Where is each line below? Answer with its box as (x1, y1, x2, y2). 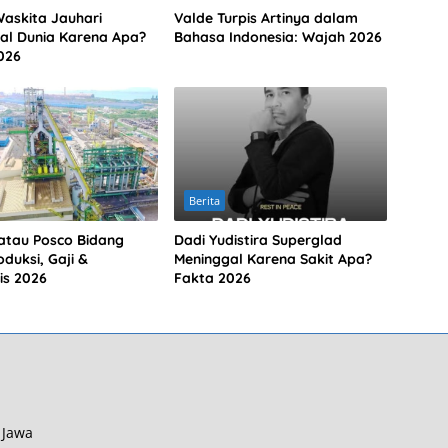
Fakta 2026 (173, 269, 251, 288)
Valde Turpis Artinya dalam (173, 9, 358, 28)
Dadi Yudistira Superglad (173, 231, 342, 250)
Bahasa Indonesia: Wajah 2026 (173, 28, 382, 47)
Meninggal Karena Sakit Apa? (173, 250, 372, 269)
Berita (188, 193, 220, 209)
